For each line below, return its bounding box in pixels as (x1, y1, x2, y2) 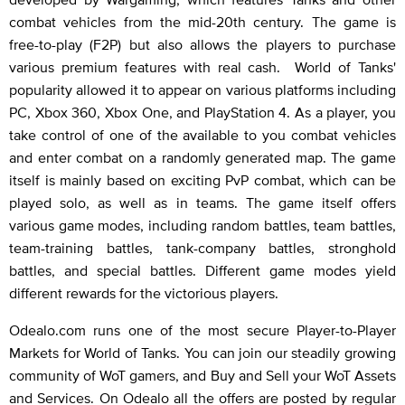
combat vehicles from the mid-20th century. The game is (9, 14, 396, 31)
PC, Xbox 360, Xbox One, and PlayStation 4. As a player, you (9, 104, 396, 121)
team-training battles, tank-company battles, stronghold (9, 240, 396, 257)
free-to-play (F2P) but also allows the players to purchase (9, 36, 396, 53)
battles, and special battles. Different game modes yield (9, 262, 396, 279)
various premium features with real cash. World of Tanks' (9, 59, 396, 76)
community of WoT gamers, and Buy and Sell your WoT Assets (9, 367, 396, 384)
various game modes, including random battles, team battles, (9, 217, 396, 234)
